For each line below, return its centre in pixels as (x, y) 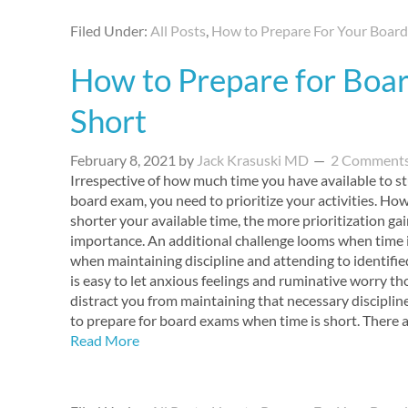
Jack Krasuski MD (253, 160)
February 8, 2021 (123, 160)
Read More (105, 340)
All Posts (178, 31)
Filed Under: (110, 31)
